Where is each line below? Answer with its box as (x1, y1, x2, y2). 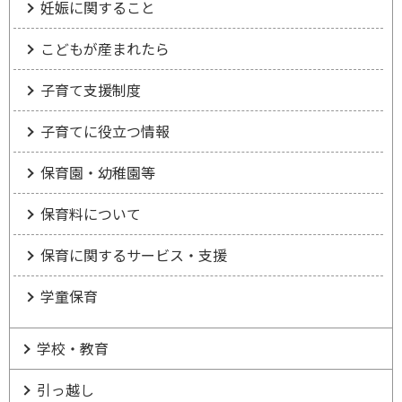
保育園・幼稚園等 (40, 162, 155, 183)
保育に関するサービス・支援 (40, 244, 227, 266)
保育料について (40, 203, 141, 224)
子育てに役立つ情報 (40, 120, 170, 142)
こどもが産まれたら (40, 38, 170, 59)
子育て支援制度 (40, 79, 141, 100)
